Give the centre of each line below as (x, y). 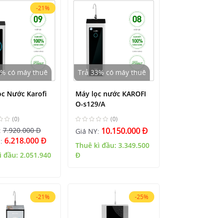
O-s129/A (91, 104)
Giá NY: (89, 131)
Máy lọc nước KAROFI (111, 93)
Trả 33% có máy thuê (112, 72)
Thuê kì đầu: (97, 145)
